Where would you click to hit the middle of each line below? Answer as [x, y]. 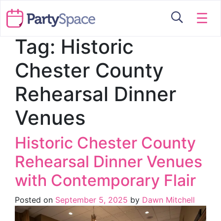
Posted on [35, 200]
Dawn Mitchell [167, 200]
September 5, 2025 [92, 200]
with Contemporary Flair [105, 180]
